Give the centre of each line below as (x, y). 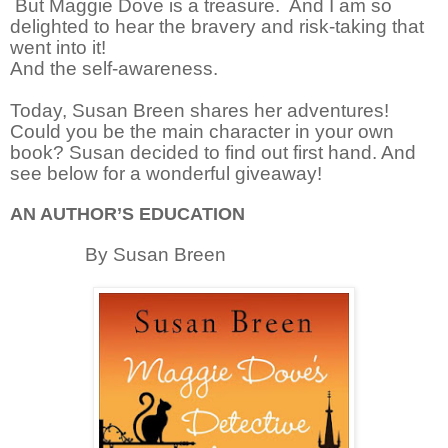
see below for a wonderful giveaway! (166, 173)
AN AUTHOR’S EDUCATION (127, 213)
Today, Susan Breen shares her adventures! (199, 110)
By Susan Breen (155, 254)
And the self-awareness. (114, 68)
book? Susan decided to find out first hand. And (213, 152)
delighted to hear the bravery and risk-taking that (217, 26)
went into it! (58, 47)
